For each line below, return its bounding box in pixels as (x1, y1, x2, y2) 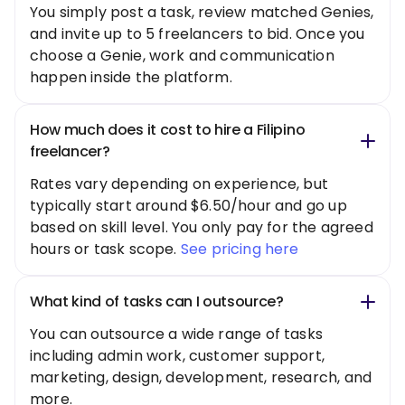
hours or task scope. (30, 238, 181, 259)
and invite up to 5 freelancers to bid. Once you (30, 23, 365, 44)
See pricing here (180, 238, 299, 259)
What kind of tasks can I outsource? (30, 290, 284, 312)
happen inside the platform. (30, 66, 232, 88)
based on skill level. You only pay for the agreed (30, 216, 373, 238)
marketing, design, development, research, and (30, 366, 372, 388)
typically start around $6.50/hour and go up (30, 194, 347, 216)
